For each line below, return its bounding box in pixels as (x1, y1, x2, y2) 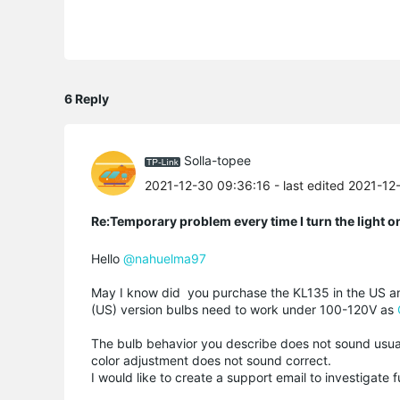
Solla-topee (184, 153, 251, 169)
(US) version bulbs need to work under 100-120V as (91, 301, 397, 317)
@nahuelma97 (123, 250, 206, 266)
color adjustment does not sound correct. (91, 352, 335, 368)
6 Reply (64, 90, 109, 106)
